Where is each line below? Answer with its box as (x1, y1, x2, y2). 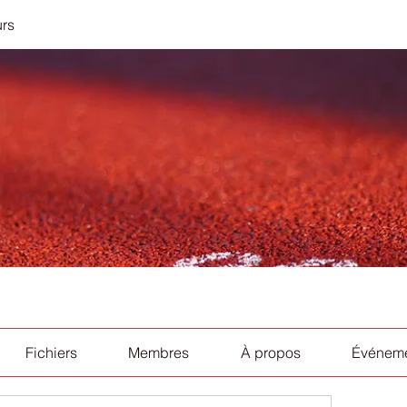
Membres (128, 343, 190, 362)
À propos (240, 343, 301, 362)
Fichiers (25, 343, 77, 362)
